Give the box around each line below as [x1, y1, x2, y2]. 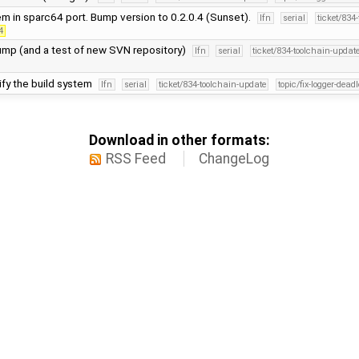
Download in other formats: [89, 132, 270, 149]
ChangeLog [198, 151, 269, 167]
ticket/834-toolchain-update [158, 79, 266, 91]
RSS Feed [106, 151, 167, 167]
